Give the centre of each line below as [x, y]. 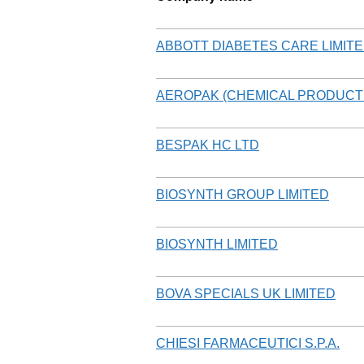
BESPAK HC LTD [208, 145]
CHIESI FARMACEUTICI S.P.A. [248, 343]
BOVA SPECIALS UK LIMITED [246, 293]
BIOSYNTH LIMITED [217, 244]
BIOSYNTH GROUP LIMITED [243, 194]
